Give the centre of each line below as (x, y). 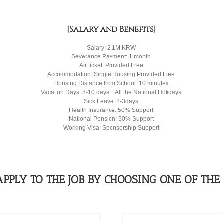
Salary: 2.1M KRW (111, 47)
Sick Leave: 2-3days (111, 101)
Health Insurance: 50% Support (111, 110)
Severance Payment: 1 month (111, 56)
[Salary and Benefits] (111, 29)
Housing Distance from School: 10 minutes (111, 83)
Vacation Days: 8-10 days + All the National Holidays (111, 92)
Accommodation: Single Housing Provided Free (111, 74)
